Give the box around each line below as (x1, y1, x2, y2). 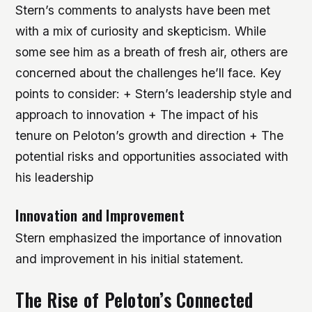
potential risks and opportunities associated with (15, 149, 289, 164)
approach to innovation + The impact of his (15, 107, 259, 123)
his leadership (15, 170, 94, 185)
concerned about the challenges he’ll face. (15, 65, 260, 81)
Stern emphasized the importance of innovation (15, 231, 283, 246)
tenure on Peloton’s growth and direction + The (15, 128, 284, 143)
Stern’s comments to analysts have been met (15, 3, 271, 18)
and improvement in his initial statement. (15, 251, 244, 267)
